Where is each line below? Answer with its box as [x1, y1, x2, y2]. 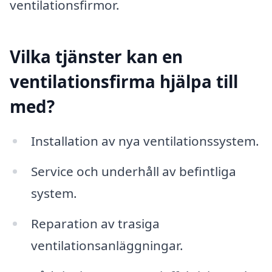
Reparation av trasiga [30, 214, 160, 232]
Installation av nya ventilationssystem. [30, 132, 259, 150]
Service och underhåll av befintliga [30, 162, 236, 180]
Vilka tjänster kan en [10, 44, 183, 68]
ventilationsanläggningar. [30, 236, 183, 254]
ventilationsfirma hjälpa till [10, 69, 238, 93]
